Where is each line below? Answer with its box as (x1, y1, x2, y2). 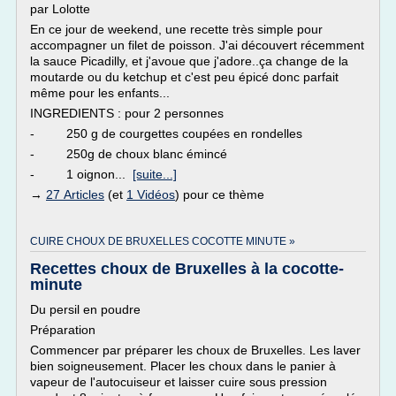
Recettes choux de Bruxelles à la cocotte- (30, 260, 344, 278)
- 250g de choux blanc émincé (30, 147, 227, 161)
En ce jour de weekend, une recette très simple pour (30, 22, 323, 36)
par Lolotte (30, 2, 90, 16)
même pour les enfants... (30, 86, 170, 100)
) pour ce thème (175, 187, 264, 202)
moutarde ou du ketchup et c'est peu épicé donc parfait (30, 70, 339, 84)
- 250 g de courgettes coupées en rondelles (30, 126, 302, 141)
